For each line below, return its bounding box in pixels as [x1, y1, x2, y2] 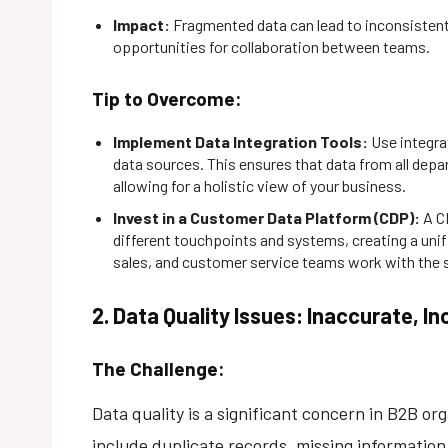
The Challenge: [92, 356, 225, 380]
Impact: [113, 14, 170, 34]
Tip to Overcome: [92, 86, 242, 110]
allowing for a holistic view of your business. [113, 175, 406, 195]
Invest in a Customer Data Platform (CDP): [113, 207, 420, 227]
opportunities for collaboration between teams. [113, 36, 430, 56]
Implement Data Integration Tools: [113, 131, 368, 151]
